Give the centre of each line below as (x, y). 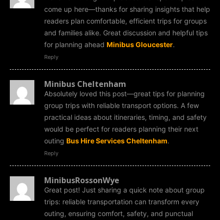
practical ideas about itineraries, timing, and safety (125, 117)
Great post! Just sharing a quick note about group (124, 190)
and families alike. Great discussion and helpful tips (126, 32)
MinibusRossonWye (82, 180)
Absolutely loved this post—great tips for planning (124, 93)
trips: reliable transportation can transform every (122, 201)
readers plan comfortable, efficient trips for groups (125, 21)
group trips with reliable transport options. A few (122, 105)
